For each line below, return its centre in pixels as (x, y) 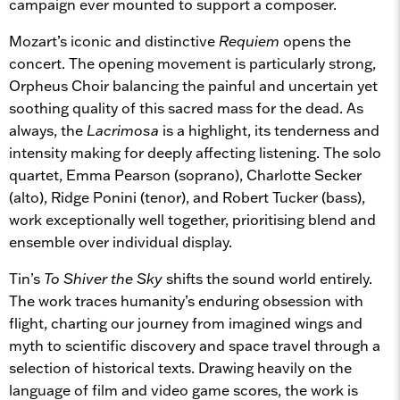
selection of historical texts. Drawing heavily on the (180, 367)
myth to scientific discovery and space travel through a (195, 345)
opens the (315, 41)
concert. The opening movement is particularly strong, (192, 63)
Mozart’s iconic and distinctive (114, 41)
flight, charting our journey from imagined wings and (186, 323)
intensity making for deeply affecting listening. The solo (195, 152)
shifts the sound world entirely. (267, 278)
